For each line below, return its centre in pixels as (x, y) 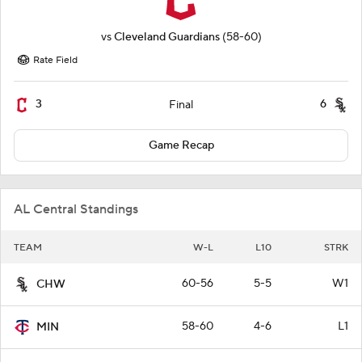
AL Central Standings (76, 209)
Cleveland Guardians (166, 37)
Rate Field (55, 60)
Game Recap (181, 145)
